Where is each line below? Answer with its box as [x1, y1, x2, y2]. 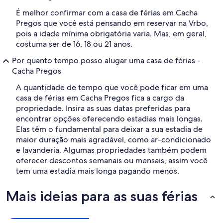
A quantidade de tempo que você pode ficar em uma [16, 82, 208, 93]
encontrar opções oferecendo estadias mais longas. [16, 113, 203, 124]
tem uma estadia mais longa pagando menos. [16, 166, 179, 177]
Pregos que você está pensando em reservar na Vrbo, [16, 18, 208, 29]
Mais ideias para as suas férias [6, 188, 198, 205]
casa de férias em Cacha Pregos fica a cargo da [16, 93, 184, 104]
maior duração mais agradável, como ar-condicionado [16, 134, 211, 145]
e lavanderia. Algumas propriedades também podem [16, 145, 207, 156]
